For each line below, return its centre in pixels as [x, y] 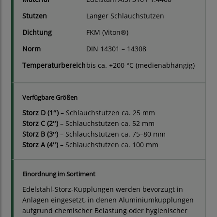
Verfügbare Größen [50, 98]
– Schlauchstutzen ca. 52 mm [106, 124]
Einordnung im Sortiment [59, 174]
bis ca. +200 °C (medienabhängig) [140, 65]
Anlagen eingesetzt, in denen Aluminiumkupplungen [108, 200]
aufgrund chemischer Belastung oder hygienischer [105, 211]
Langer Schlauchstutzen [125, 16]
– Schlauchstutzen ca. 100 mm [108, 145]
